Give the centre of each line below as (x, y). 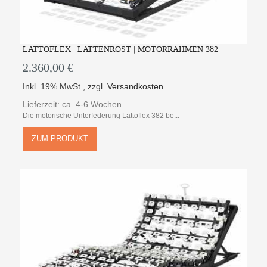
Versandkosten (136, 86)
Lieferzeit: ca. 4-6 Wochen (72, 104)
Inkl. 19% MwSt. (53, 86)
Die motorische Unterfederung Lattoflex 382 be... (101, 115)
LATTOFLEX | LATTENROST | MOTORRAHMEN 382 (121, 49)
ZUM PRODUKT (60, 138)
